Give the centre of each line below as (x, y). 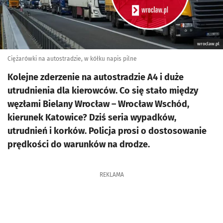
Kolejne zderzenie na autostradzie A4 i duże (96, 77)
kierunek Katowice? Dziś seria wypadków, (92, 117)
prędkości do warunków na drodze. (79, 144)
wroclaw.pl (208, 44)
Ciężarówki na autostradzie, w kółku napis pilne (72, 59)
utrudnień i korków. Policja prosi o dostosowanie (107, 131)
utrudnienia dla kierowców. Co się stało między (103, 91)
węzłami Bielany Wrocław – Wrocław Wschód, (98, 104)
